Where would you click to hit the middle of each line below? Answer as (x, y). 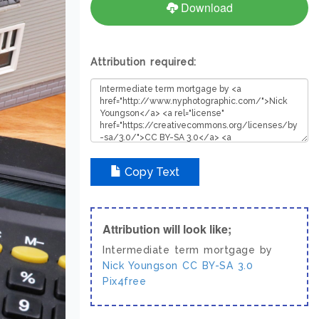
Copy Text (151, 172)
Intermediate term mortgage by (188, 250)
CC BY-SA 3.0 (218, 266)
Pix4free (124, 282)
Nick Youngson (140, 266)
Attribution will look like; (167, 229)
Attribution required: (143, 62)
